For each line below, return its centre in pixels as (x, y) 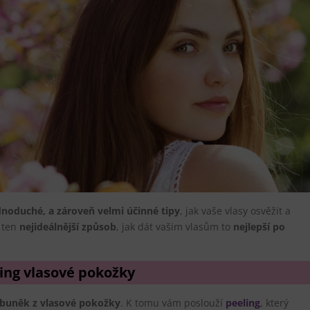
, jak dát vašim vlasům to (175, 226)
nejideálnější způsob (68, 226)
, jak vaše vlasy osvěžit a (235, 210)
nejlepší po (259, 226)
